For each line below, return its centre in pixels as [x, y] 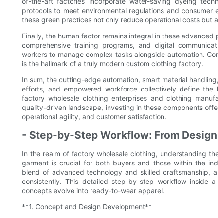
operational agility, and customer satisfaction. [94, 117]
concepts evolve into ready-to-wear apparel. [93, 191]
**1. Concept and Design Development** [87, 207]
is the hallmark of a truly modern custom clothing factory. [113, 64]
